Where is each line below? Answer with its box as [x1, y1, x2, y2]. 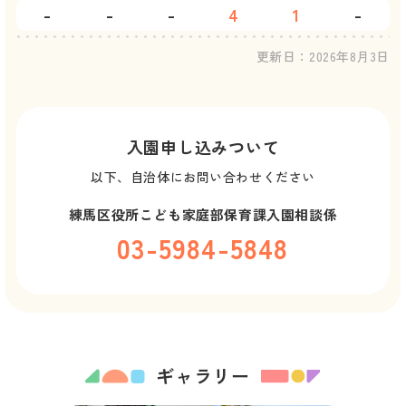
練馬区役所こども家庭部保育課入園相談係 [68, 205, 338, 224]
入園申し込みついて [126, 135, 280, 159]
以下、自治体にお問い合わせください [91, 168, 315, 186]
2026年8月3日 [308, 47, 390, 65]
